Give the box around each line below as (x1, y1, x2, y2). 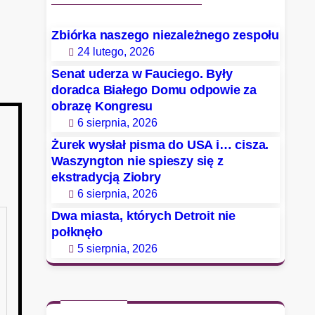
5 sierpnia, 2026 (77, 242, 158, 255)
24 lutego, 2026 (77, 45, 155, 58)
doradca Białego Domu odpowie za (51, 82, 257, 97)
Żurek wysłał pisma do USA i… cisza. (51, 137, 269, 152)
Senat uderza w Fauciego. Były (51, 66, 233, 81)
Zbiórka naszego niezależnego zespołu (51, 27, 279, 42)
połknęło (51, 224, 103, 239)
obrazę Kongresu (51, 98, 153, 113)
